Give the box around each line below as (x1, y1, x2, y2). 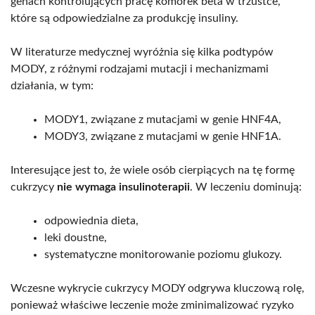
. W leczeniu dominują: (190, 181, 302, 193)
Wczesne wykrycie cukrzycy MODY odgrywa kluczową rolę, (11, 282, 304, 294)
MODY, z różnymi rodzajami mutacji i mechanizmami (11, 63, 269, 75)
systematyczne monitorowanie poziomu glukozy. (44, 248, 282, 260)
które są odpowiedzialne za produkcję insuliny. (11, 12, 238, 24)
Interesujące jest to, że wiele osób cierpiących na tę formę (11, 164, 295, 176)
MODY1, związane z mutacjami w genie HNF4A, (44, 113, 281, 125)
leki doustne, (44, 231, 107, 243)
